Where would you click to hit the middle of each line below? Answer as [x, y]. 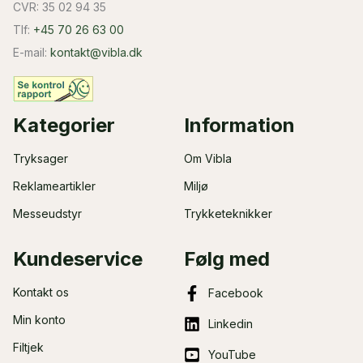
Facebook [235, 293]
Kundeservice [78, 259]
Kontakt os [41, 292]
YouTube [232, 354]
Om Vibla [207, 158]
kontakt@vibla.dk [96, 52]
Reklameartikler [54, 186]
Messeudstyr [47, 214]
